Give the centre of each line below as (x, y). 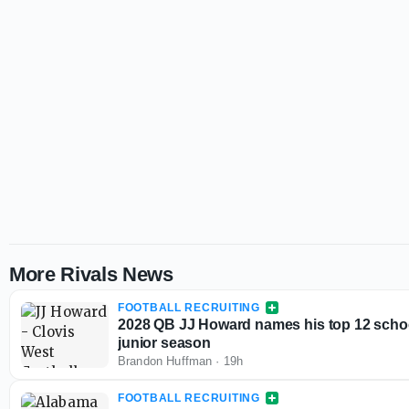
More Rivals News (91, 274)
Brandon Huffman (165, 361)
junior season (164, 343)
